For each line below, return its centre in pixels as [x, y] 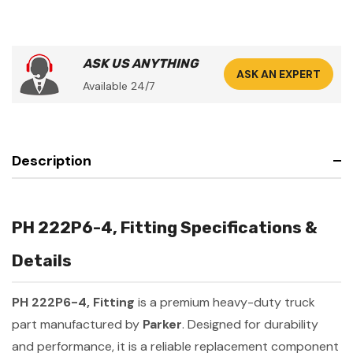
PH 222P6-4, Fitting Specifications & [165, 227]
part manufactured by [77, 324]
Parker [162, 324]
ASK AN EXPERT [279, 74]
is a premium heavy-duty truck [225, 302]
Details [42, 260]
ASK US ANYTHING [141, 63]
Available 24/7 [119, 85]
